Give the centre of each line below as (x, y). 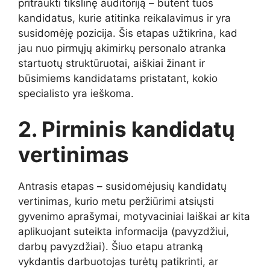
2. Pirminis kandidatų (127, 129)
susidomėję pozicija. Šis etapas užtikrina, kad (128, 33)
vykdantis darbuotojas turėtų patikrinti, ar (118, 262)
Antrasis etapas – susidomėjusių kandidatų (122, 187)
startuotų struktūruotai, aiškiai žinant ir (111, 63)
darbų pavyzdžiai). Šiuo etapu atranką (111, 247)
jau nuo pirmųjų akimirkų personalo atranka (122, 48)
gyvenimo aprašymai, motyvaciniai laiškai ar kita (134, 217)
